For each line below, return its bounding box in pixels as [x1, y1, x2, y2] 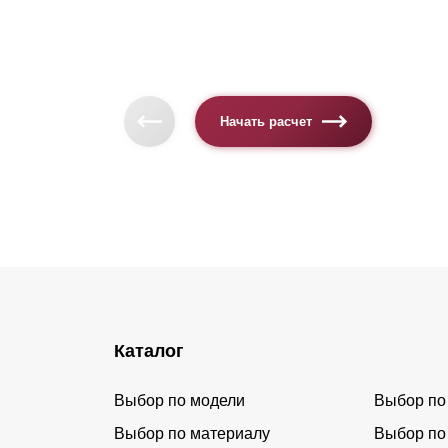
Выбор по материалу [114, 425, 270, 443]
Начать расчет [220, 114, 313, 129]
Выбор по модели [114, 392, 245, 410]
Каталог [114, 341, 184, 362]
